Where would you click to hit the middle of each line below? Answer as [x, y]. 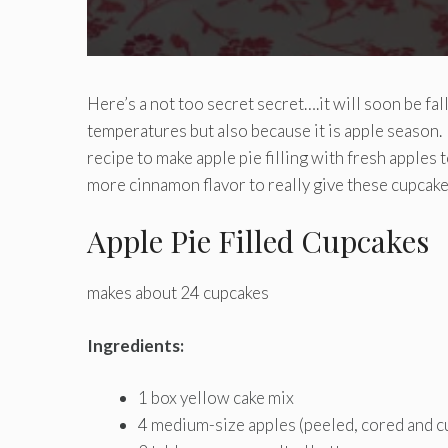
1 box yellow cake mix [216, 398]
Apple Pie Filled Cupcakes [258, 241]
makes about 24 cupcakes [178, 293]
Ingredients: [135, 345]
